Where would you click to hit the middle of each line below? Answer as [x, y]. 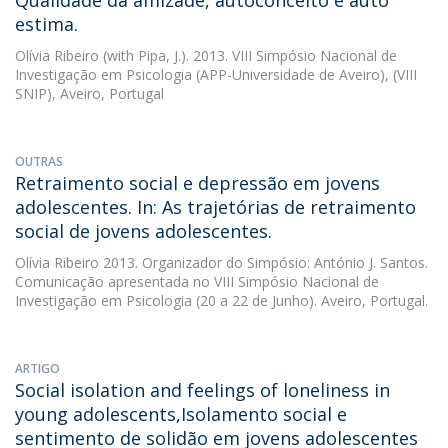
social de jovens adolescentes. [143, 231]
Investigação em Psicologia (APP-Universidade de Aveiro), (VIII [216, 74]
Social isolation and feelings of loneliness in [202, 390]
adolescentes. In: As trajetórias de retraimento [215, 207]
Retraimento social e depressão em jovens [197, 183]
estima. [46, 24]
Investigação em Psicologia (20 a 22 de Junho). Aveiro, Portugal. [221, 300]
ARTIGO [37, 368]
